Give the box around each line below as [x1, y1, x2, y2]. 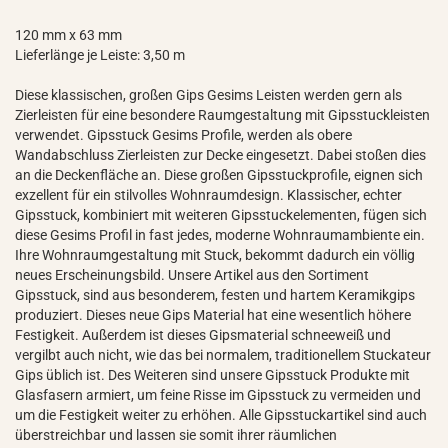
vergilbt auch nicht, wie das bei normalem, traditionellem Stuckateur [15, 347, 431, 363]
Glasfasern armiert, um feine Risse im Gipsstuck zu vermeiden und [15, 387, 421, 403]
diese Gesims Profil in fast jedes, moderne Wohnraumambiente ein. [15, 227, 425, 243]
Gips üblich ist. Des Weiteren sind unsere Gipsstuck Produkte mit [15, 367, 410, 383]
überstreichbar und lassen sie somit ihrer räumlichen [15, 427, 337, 443]
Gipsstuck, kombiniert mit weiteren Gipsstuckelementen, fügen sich [15, 207, 427, 223]
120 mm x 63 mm [15, 27, 122, 43]
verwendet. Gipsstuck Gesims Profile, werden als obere [15, 127, 352, 143]
